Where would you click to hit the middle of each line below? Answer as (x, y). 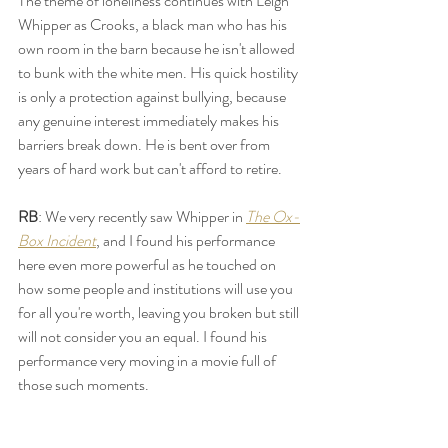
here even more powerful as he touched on (148, 264)
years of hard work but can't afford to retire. (151, 168)
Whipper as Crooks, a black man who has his (154, 24)
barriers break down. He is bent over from (145, 144)
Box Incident (57, 240)
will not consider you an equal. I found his (144, 336)
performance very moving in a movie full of (148, 360)
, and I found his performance (187, 240)
